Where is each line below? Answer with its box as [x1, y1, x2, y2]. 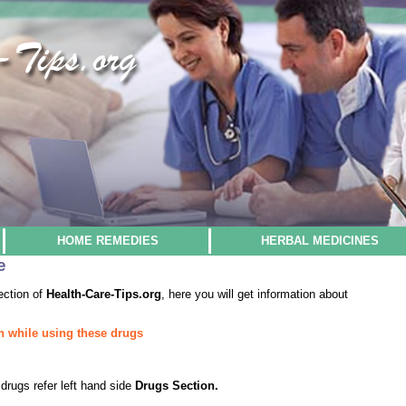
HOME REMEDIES [57, 234, 159, 247]
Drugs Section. [135, 379, 218, 392]
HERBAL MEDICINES [260, 234, 379, 247]
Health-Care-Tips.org [46, 287, 161, 301]
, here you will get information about [161, 287, 348, 301]
